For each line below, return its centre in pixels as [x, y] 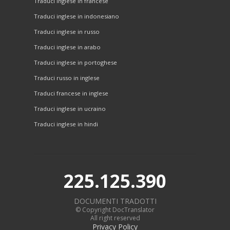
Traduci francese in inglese [71, 93]
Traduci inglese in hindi [66, 124]
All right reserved [115, 218]
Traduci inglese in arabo [67, 47]
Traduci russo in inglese [67, 78]
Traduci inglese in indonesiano [76, 16]
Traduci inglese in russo [67, 32]
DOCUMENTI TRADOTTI [115, 201]
